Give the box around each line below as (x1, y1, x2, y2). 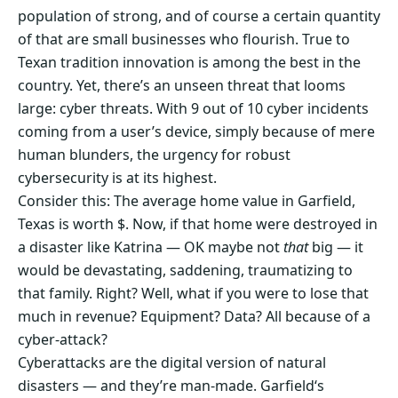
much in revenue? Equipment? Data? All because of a (18, 306, 370, 327)
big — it (312, 237, 363, 258)
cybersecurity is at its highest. (18, 168, 217, 188)
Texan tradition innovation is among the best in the (18, 52, 361, 73)
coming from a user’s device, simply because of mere (18, 122, 375, 142)
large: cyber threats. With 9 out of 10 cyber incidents (18, 99, 369, 119)
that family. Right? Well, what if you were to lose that (18, 283, 369, 304)
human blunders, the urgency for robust (18, 145, 291, 165)
